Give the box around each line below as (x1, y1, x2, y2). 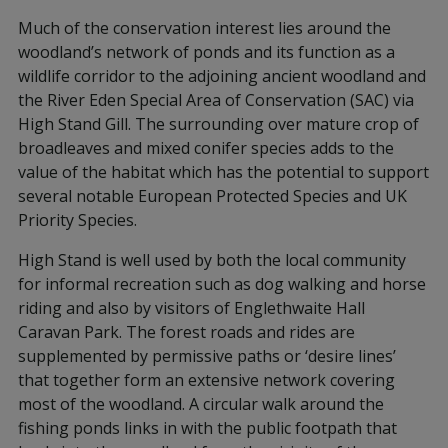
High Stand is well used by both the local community (18, 249, 406, 271)
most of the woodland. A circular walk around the (18, 393, 384, 415)
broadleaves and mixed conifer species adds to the (18, 137, 394, 159)
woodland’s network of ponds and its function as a (18, 41, 395, 63)
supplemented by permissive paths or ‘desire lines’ (18, 345, 396, 367)
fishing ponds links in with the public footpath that (18, 417, 397, 439)
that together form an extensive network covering (18, 369, 395, 391)
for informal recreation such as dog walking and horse (18, 273, 426, 295)
